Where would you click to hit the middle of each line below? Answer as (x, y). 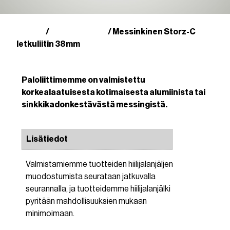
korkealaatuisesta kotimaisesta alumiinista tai (114, 93)
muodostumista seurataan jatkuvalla (91, 176)
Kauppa (31, 32)
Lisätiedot (47, 139)
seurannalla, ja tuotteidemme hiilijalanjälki (98, 189)
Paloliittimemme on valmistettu (84, 80)
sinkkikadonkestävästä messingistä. (95, 105)
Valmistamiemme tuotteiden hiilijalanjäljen (100, 164)
